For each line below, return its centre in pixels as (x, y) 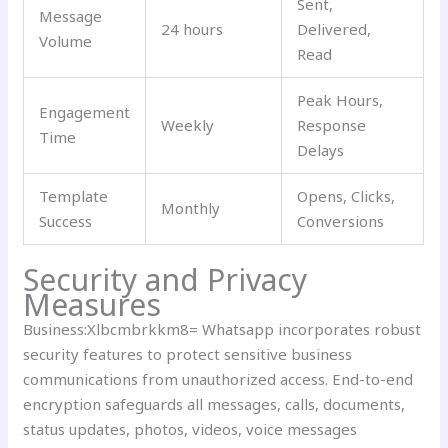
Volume (66, 40)
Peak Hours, (340, 99)
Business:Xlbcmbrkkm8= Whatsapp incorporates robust (222, 329)
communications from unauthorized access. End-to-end (218, 379)
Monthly (191, 207)
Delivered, (334, 28)
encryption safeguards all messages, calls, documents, (214, 404)
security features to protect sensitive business (188, 354)
